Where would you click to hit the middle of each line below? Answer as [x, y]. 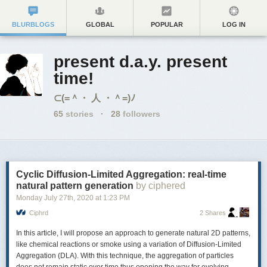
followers [140, 114]
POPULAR [167, 24]
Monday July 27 [42, 198]
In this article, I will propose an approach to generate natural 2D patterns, [133, 233]
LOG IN [234, 24]
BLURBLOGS [33, 24]
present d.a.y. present [140, 62]
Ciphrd [39, 213]
